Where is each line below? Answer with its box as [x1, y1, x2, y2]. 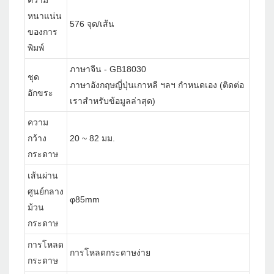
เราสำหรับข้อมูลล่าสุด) [70, 96, 155, 106]
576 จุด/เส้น [70, 19, 114, 29]
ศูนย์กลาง [28, 187, 64, 197]
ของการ [28, 27, 57, 37]
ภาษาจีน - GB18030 [70, 64, 146, 75]
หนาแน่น [28, 11, 62, 21]
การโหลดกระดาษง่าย [70, 248, 150, 258]
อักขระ [28, 88, 53, 98]
